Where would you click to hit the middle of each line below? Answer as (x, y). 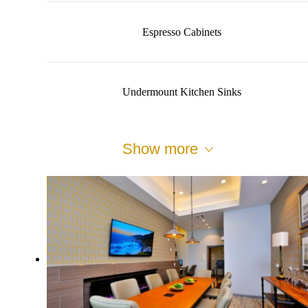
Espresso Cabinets (181, 32)
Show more (160, 149)
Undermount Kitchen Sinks (181, 92)
